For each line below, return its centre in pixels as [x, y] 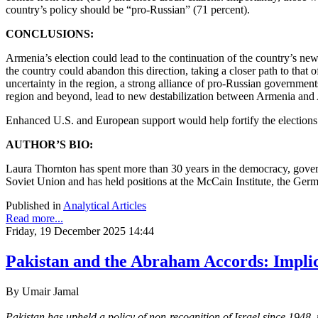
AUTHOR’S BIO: [49, 144]
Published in [33, 205]
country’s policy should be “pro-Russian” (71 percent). [128, 9]
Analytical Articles [105, 205]
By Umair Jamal [42, 291]
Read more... [34, 218]
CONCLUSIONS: [50, 33]
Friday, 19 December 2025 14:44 [80, 231]
